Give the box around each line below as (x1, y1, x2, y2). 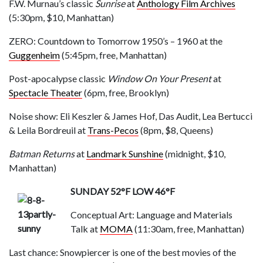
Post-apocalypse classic (9, 72, 107, 84)
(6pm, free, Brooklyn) (82, 86, 169, 98)
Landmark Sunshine (86, 147, 163, 159)
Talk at (70, 222, 100, 234)
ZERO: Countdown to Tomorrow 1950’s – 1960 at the (9, 35, 222, 46)
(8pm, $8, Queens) (139, 124, 213, 136)
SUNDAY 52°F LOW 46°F (70, 185, 175, 197)
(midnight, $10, (163, 147, 225, 159)
